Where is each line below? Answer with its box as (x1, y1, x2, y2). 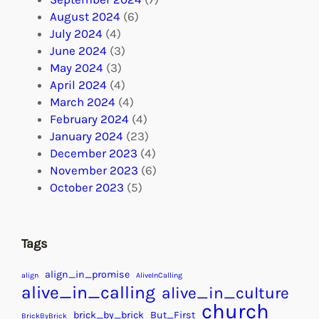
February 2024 (50, 112, 129, 127)
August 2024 (50, 9, 120, 24)
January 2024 (50, 129, 123, 144)
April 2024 (50, 78, 107, 93)
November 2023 (50, 163, 138, 178)
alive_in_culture (162, 283, 289, 303)
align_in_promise (45, 268, 130, 281)
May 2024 (50, 61, 103, 75)
